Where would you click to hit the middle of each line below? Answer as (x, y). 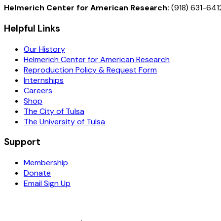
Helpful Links (32, 28)
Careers (38, 90)
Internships (44, 80)
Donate (37, 173)
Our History (44, 49)
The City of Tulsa (54, 111)
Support (22, 142)
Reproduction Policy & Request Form (90, 70)
